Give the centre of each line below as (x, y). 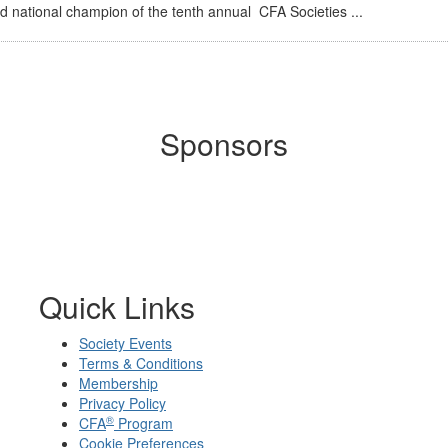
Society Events (125, 343)
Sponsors (224, 144)
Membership (118, 383)
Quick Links (117, 307)
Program (143, 423)
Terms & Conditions (141, 363)
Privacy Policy (122, 403)
